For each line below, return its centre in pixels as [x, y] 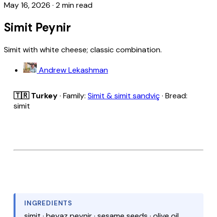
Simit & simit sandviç [124, 95]
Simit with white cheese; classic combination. [83, 49]
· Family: [73, 95]
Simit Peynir [37, 27]
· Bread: [174, 95]
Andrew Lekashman [73, 70]
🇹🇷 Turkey [36, 95]
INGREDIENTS [48, 203]
